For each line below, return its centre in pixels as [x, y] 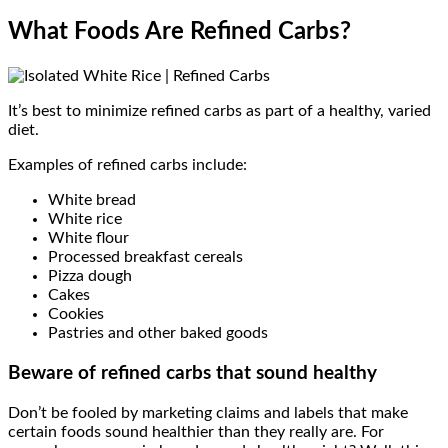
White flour [88, 238]
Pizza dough [90, 276]
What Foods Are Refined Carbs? [179, 32]
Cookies [76, 314]
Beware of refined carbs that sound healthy [192, 373]
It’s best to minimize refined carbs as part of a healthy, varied [219, 111]
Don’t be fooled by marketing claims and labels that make [208, 412]
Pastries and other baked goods [158, 333]
